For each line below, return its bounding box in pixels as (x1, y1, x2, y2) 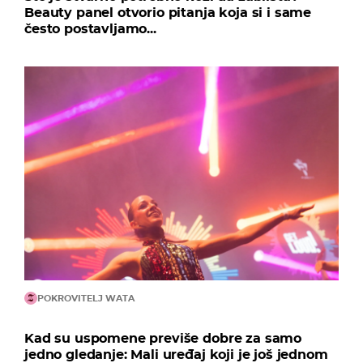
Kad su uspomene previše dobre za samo (24, 331, 302, 347)
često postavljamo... (24, 21, 156, 37)
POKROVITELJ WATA (37, 293, 135, 305)
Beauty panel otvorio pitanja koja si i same (24, 5, 312, 21)
